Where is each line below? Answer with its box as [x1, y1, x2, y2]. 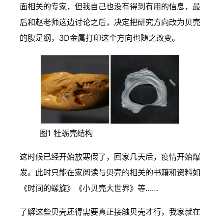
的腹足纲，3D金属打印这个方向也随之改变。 [20, 33, 180, 43]
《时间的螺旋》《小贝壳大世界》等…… [20, 183, 158, 193]
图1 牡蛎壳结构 [39, 128, 93, 138]
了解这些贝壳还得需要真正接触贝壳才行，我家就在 [20, 207, 200, 217]
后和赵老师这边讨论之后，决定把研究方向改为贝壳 [20, 17, 200, 27]
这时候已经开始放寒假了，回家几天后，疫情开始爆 [20, 152, 200, 162]
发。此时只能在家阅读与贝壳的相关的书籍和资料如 [20, 167, 200, 178]
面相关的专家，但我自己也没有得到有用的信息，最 [20, 1, 200, 12]
